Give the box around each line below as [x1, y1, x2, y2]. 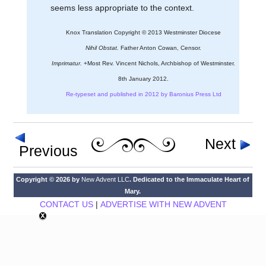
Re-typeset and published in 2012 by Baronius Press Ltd [65, 90, 221, 97]
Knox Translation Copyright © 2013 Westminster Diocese [66, 28, 221, 36]
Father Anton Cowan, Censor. [119, 44, 201, 51]
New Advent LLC [81, 175, 130, 183]
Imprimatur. [52, 59, 82, 66]
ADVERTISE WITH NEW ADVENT [100, 199, 227, 209]
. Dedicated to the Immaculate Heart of [129, 175, 250, 183]
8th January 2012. [118, 75, 169, 82]
